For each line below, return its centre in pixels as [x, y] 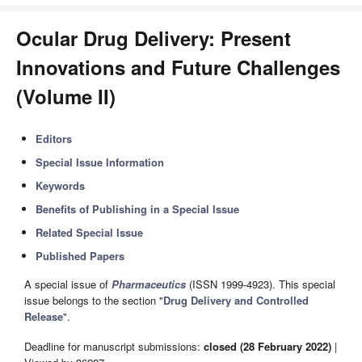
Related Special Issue [90, 232]
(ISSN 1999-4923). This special [261, 284]
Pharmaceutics [149, 284]
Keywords [61, 185]
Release [44, 317]
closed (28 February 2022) [267, 346]
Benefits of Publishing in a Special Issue [138, 209]
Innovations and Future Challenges [178, 67]
